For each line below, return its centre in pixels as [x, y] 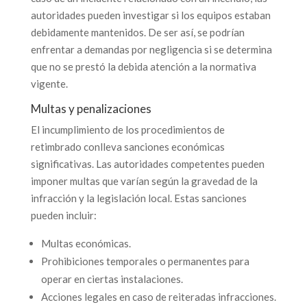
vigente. [49, 83]
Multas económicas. [86, 243]
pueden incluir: [63, 215]
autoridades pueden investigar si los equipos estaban [150, 15]
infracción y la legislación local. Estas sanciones [138, 198]
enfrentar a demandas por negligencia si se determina [151, 49]
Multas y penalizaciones [91, 108]
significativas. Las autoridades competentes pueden [147, 163]
